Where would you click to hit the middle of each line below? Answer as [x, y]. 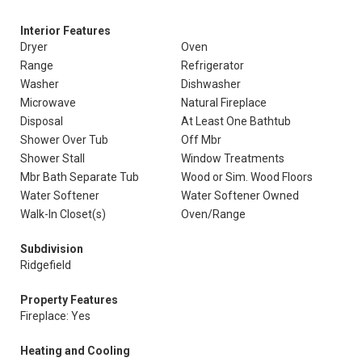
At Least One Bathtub [236, 121]
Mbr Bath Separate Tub [80, 177]
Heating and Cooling [75, 351]
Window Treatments [233, 158]
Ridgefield [46, 265]
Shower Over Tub [64, 140]
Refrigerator [213, 65]
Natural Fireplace [224, 103]
